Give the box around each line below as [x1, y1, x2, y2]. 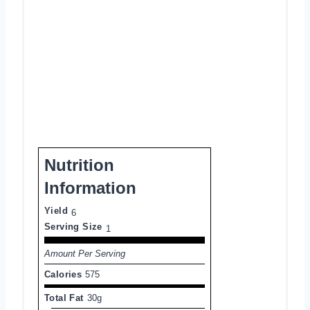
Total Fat [44, 292, 84, 303]
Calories [44, 268, 82, 280]
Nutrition [44, 155, 114, 174]
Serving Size [44, 221, 102, 232]
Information [44, 178, 136, 197]
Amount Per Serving [44, 248, 125, 259]
